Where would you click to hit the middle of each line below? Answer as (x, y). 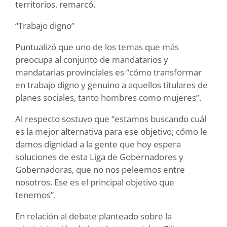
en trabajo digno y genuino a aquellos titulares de (111, 85)
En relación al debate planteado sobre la (93, 216)
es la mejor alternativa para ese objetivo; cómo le (111, 131)
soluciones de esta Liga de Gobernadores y (99, 157)
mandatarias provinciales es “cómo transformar (108, 72)
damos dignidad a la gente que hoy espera (98, 144)
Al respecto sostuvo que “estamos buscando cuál (111, 119)
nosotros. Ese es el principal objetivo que (95, 182)
